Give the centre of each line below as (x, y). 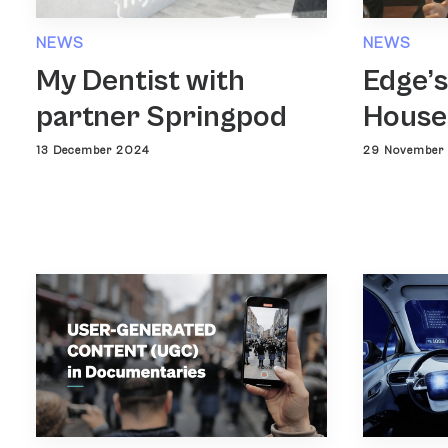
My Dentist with (140, 80)
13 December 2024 (93, 150)
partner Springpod (161, 116)
